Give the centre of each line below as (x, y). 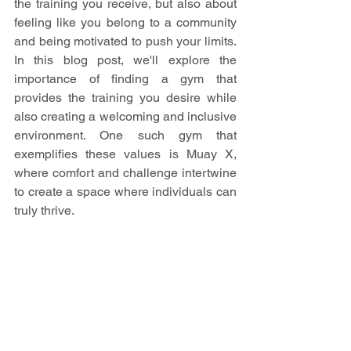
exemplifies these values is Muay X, (125, 154)
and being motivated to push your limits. (125, 41)
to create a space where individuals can (125, 191)
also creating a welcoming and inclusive (125, 116)
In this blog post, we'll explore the (125, 60)
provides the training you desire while (125, 97)
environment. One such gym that (125, 135)
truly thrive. (44, 210)
